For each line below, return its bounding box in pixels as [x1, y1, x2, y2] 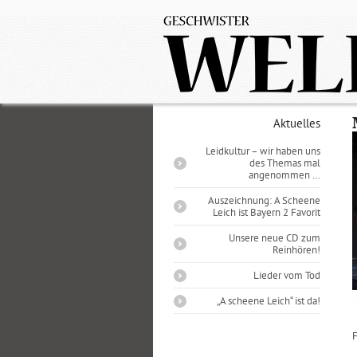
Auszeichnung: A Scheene [208, 194, 321, 207]
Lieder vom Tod [253, 269, 321, 282]
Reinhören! [273, 243, 321, 257]
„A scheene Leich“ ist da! [217, 294, 321, 308]
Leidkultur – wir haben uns [206, 144, 321, 158]
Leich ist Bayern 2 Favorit [213, 206, 321, 219]
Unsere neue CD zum [229, 231, 321, 245]
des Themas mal [249, 156, 321, 170]
